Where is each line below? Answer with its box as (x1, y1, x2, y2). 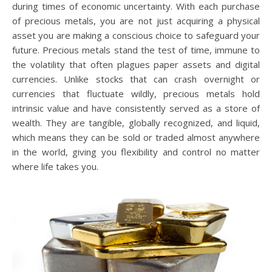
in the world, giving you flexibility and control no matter (12, 146, 260, 158)
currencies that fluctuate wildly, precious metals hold (12, 87, 260, 100)
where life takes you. (12, 160, 98, 172)
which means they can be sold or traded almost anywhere (12, 131, 260, 143)
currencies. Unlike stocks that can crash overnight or (12, 73, 260, 85)
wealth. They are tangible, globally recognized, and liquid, (12, 117, 260, 129)
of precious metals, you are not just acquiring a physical (12, 15, 260, 27)
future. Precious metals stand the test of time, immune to (12, 44, 260, 56)
